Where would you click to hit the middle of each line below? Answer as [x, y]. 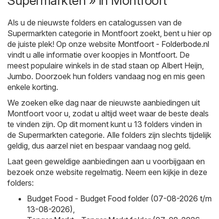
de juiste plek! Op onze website [63, 44]
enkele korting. [33, 87]
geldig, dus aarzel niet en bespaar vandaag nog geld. [99, 146]
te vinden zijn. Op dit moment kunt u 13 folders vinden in [105, 124]
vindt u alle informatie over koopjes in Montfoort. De [99, 55]
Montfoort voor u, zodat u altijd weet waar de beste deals [108, 114]
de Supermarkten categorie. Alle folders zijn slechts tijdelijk [109, 135]
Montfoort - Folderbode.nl [164, 44]
